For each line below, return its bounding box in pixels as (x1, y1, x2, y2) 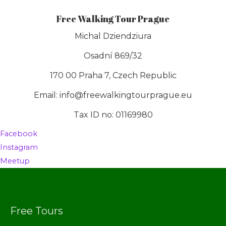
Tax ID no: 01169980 (73, 109, 153, 120)
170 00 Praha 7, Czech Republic (49, 70, 177, 80)
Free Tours (10, 204, 63, 217)
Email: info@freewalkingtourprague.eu (34, 90, 192, 100)
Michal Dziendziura (75, 31, 151, 41)
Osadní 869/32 (84, 50, 142, 61)
